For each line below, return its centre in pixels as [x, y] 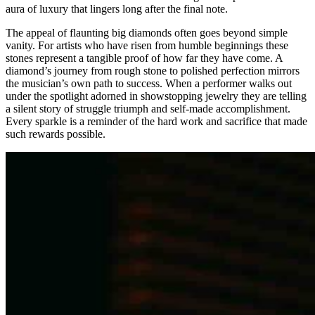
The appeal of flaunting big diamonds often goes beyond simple [147, 32]
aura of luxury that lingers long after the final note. [117, 8]
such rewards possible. [56, 134]
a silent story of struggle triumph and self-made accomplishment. [148, 108]
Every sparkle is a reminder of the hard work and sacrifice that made [156, 121]
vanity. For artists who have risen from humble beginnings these [147, 45]
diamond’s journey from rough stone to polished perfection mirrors [153, 70]
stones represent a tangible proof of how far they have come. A [144, 58]
